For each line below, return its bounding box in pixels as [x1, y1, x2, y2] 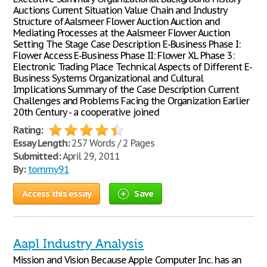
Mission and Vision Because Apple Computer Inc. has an [13, 254, 241, 266]
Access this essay [22, 188, 92, 199]
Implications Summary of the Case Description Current [13, 83, 239, 95]
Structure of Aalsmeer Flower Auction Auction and [13, 15, 221, 27]
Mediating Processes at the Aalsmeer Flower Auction [13, 27, 230, 39]
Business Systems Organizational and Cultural [13, 72, 204, 84]
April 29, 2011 [60, 150, 120, 162]
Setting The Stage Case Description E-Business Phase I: [13, 38, 240, 50]
